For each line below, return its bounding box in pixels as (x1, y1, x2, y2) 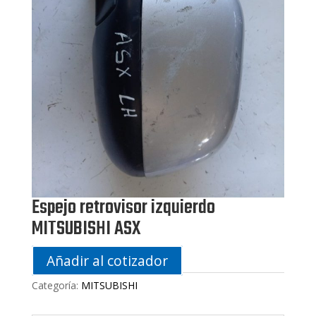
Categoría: (31, 278, 81, 292)
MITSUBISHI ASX (31, 213, 140, 244)
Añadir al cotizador (46, 250, 168, 270)
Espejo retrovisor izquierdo (31, 192, 215, 223)
